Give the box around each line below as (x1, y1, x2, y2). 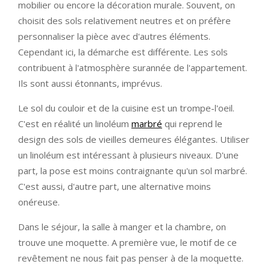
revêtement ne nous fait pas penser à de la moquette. (18, 252, 243, 265)
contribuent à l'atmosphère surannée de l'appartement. (18, 61, 247, 74)
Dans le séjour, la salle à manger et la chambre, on (18, 221, 226, 233)
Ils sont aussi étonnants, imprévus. (18, 77, 162, 90)
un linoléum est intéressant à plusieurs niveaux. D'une (18, 149, 239, 162)
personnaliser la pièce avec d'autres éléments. (18, 30, 210, 43)
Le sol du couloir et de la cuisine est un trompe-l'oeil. (18, 102, 234, 115)
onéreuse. (18, 196, 60, 209)
